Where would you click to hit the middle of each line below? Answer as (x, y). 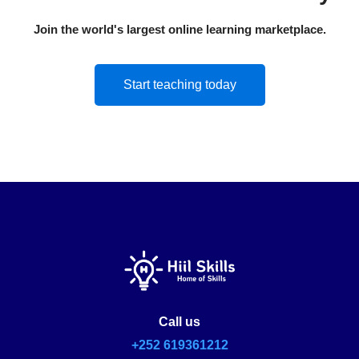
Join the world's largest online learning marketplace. (179, 30)
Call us (179, 322)
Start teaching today (179, 85)
